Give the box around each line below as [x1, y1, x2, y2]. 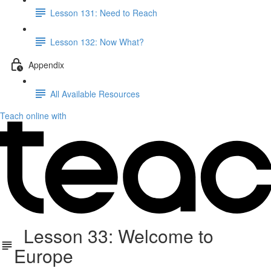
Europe [14, 243, 74, 269]
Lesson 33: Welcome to [14, 223, 214, 249]
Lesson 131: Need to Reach [50, 6, 157, 19]
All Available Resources [50, 87, 140, 100]
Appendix [28, 58, 64, 71]
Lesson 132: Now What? [50, 35, 144, 48]
